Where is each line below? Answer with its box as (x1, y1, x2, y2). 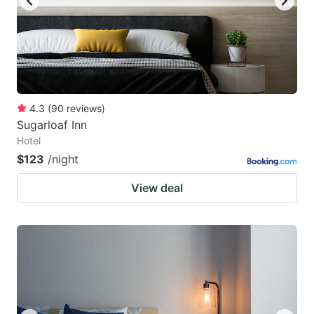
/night (48, 152, 78, 167)
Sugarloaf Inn (17, 118, 87, 132)
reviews (67, 102, 102, 115)
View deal (131, 181, 183, 196)
